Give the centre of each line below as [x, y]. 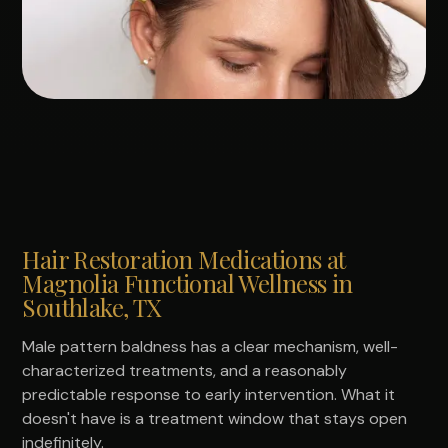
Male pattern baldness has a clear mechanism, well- [210, 346]
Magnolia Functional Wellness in [187, 282]
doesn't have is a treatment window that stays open [215, 418]
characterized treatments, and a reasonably [185, 370]
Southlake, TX [91, 306]
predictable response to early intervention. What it [209, 394]
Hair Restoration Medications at [184, 258]
